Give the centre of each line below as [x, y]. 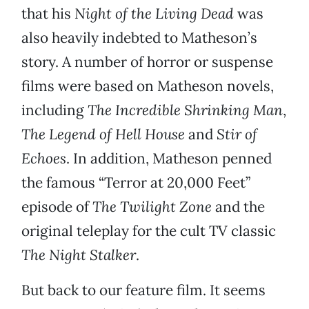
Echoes [44, 159]
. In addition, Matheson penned [169, 159]
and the [238, 207]
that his [48, 14]
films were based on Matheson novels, [148, 86]
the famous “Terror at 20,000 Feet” [136, 183]
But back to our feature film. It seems [143, 290]
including [54, 110]
